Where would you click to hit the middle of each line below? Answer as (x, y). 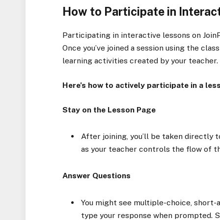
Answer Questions (97, 176)
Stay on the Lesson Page (109, 110)
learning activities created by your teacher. (140, 60)
